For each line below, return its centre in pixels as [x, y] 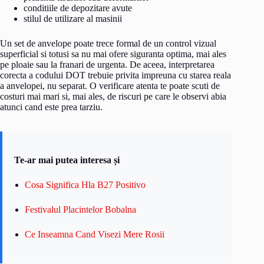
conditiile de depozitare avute [78, 8]
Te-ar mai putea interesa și [67, 160]
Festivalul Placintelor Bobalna [80, 209]
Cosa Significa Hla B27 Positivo [85, 184]
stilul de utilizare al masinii [73, 18]
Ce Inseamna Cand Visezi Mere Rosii [95, 234]
